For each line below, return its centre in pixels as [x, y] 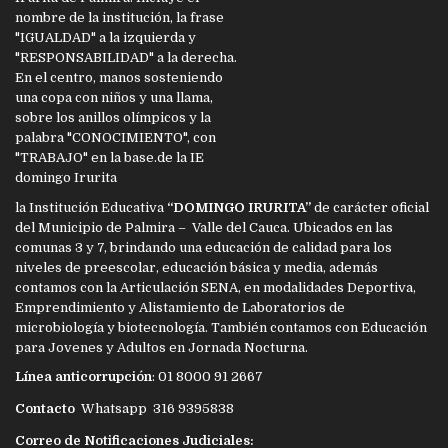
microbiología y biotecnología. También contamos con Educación [221, 327]
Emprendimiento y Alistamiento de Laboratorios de [180, 307]
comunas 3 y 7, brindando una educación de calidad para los [203, 247]
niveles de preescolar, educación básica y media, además [196, 267]
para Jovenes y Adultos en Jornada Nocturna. [161, 347]
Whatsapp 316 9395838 [156, 408]
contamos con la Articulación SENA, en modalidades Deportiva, [215, 287]
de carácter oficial [370, 207]
